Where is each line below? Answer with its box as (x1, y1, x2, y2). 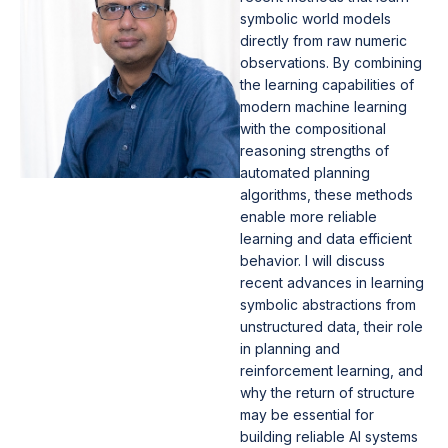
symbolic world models (240, 10, 391, 27)
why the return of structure (240, 384, 415, 401)
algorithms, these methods (240, 186, 413, 203)
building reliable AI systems (240, 428, 418, 445)
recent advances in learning (240, 274, 424, 291)
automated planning (240, 164, 370, 181)
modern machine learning (240, 98, 407, 115)
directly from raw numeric (240, 32, 407, 49)
